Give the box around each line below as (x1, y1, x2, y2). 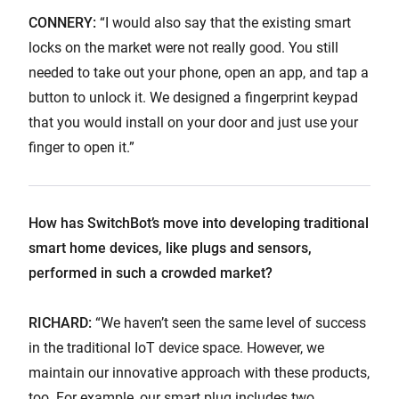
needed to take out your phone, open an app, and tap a (28, 64, 369, 82)
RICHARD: (28, 314, 92, 332)
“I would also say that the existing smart (96, 14, 351, 32)
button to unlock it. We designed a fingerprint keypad (28, 89, 358, 107)
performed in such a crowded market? (28, 265, 273, 282)
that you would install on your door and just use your (28, 114, 358, 132)
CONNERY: (28, 14, 96, 32)
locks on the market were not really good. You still (28, 39, 338, 57)
